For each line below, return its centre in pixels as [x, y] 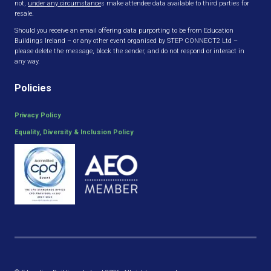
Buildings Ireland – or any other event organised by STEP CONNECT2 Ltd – [126, 41]
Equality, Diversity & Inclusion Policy [74, 132]
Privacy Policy [38, 115]
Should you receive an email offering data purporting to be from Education [124, 30]
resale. [24, 13]
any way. [27, 61]
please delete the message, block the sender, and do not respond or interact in [129, 51]
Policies [33, 88]
